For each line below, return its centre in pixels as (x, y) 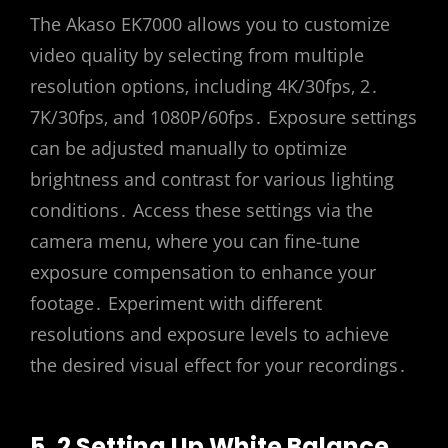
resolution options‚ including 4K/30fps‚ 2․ (204, 86)
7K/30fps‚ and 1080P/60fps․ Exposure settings (223, 117)
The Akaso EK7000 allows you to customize (210, 24)
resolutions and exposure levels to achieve (209, 334)
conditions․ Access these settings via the (201, 210)
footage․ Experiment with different (176, 303)
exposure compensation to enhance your (203, 272)
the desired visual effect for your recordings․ (218, 365)
